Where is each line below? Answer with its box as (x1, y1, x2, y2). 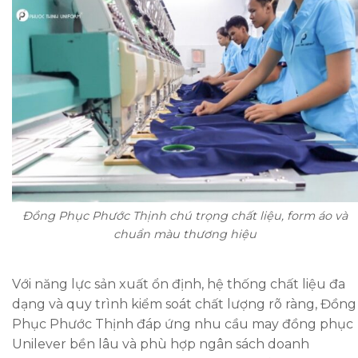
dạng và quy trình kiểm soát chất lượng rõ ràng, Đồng (12, 296, 356, 312)
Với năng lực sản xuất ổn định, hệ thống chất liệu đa (12, 276, 345, 292)
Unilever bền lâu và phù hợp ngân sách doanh (12, 336, 309, 352)
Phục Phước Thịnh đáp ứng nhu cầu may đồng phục (12, 316, 353, 332)
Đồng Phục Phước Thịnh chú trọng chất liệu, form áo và (22, 209, 348, 223)
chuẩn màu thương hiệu (113, 227, 257, 241)
